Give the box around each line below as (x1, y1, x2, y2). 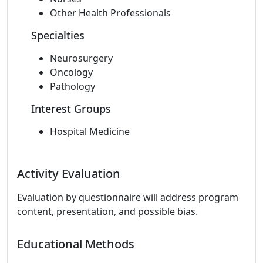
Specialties (31, 28, 85, 42)
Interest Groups (31, 102, 111, 116)
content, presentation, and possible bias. (17, 205, 198, 218)
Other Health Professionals (50, 6, 171, 19)
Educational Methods (17, 236, 134, 252)
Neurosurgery (50, 52, 113, 65)
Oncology (50, 66, 93, 79)
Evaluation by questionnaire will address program (17, 191, 238, 204)
